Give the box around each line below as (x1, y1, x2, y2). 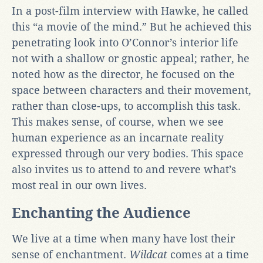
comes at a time (170, 248, 249, 261)
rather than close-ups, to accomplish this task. (12, 99, 241, 112)
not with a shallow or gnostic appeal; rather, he (12, 52, 249, 65)
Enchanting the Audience (12, 204, 191, 221)
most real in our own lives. (12, 178, 147, 191)
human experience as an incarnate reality (12, 131, 224, 144)
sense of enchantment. (12, 248, 129, 261)
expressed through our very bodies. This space (12, 147, 244, 160)
